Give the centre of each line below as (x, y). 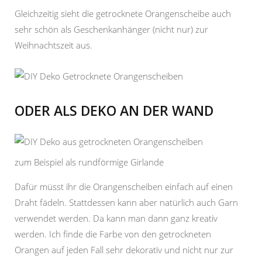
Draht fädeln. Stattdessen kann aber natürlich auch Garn (126, 202)
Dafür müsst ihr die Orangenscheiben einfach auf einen (124, 186)
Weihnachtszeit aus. (54, 45)
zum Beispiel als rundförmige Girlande (89, 162)
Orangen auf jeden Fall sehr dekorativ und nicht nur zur (124, 249)
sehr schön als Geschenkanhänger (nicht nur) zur (111, 30)
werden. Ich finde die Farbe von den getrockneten (113, 234)
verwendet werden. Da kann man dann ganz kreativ (116, 218)
